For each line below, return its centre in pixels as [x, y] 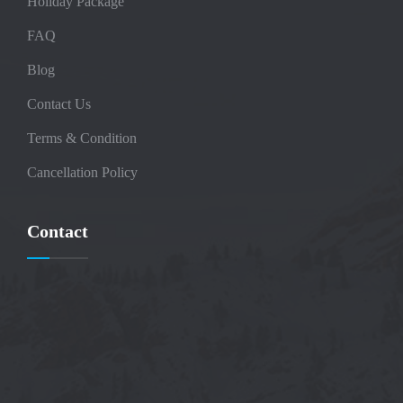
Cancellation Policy [82, 172]
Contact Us [59, 103]
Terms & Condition [82, 138]
